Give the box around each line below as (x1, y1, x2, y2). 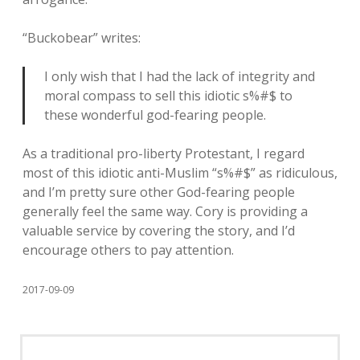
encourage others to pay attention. (22, 241, 234, 260)
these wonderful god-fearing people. (44, 106, 266, 125)
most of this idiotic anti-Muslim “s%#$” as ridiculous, (22, 164, 337, 182)
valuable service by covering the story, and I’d (22, 222, 295, 240)
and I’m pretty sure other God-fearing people (22, 183, 295, 202)
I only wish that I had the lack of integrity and (44, 67, 315, 86)
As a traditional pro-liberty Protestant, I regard (22, 145, 305, 163)
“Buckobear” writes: (22, 29, 141, 47)
